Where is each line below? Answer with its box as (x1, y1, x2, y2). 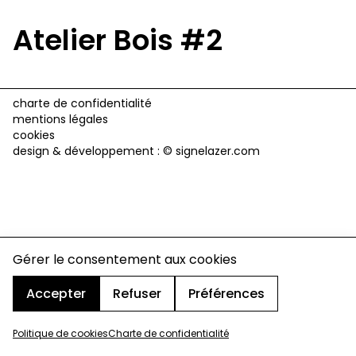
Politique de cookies (13, 327, 108, 340)
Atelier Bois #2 (13, 20, 222, 61)
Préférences (188, 284, 265, 303)
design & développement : (13, 143, 163, 160)
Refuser (113, 284, 161, 303)
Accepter (26, 284, 86, 303)
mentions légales (13, 111, 108, 128)
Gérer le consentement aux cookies (13, 250, 237, 269)
